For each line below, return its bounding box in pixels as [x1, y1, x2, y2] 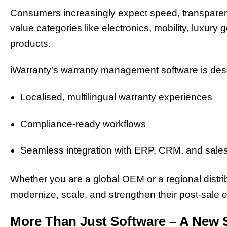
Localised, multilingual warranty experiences [20, 91, 212, 102]
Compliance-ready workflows [20, 118, 146, 129]
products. [10, 38, 51, 49]
